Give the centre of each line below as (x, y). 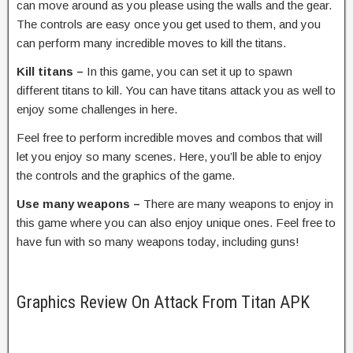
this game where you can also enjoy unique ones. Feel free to (176, 222)
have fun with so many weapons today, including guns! (158, 241)
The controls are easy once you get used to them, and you (169, 24)
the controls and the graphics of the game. (126, 175)
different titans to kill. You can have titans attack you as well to (176, 90)
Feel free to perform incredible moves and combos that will (169, 137)
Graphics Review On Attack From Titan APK (163, 302)
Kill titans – (52, 71)
